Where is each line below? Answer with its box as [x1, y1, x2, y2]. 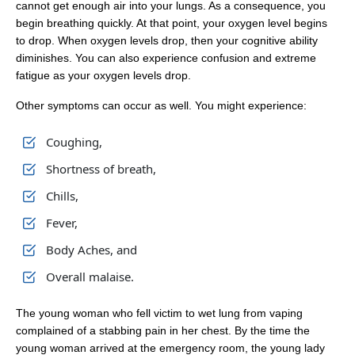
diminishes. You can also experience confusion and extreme [16, 52, 316, 64]
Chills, [46, 188, 78, 204]
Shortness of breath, [46, 161, 156, 177]
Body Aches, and [46, 242, 137, 258]
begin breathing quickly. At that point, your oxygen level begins [16, 17, 327, 29]
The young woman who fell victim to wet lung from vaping [16, 307, 303, 319]
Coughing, [46, 134, 102, 150]
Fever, [46, 215, 78, 231]
